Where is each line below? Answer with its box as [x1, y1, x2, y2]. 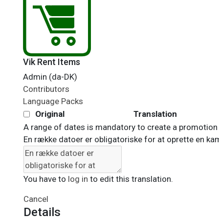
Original [35, 109, 65, 119]
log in [68, 174, 88, 184]
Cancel [23, 194, 48, 204]
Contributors [23, 84, 69, 94]
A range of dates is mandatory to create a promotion [23, 122, 218, 132]
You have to [23, 174, 68, 184]
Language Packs [23, 96, 83, 106]
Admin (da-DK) [23, 72, 77, 82]
